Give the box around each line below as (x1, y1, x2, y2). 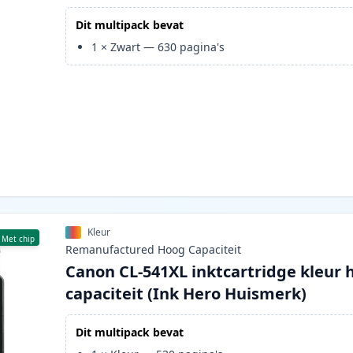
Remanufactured (65, 242, 155, 258)
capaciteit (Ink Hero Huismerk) (65, 283, 307, 305)
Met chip (2, 233, 35, 245)
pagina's (180, 39, 225, 55)
